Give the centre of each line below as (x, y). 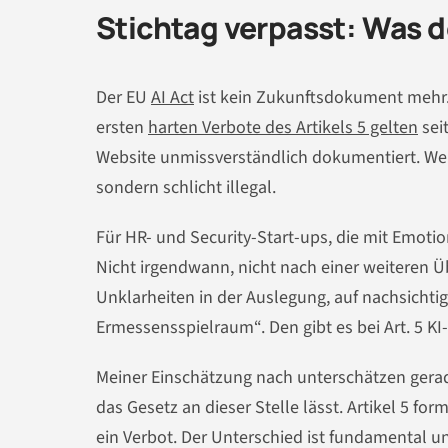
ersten (122, 128)
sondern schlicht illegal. (186, 188)
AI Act (172, 98)
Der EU (123, 98)
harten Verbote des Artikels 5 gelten (283, 128)
